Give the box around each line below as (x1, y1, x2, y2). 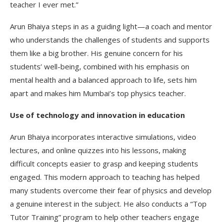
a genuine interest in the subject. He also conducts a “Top (10, 198, 207, 209)
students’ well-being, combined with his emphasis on (10, 61, 189, 71)
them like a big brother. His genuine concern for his (10, 48, 183, 58)
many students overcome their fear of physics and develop (10, 185, 212, 195)
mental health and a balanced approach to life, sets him (10, 74, 197, 85)
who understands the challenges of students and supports (10, 34, 210, 45)
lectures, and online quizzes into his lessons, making (10, 145, 186, 155)
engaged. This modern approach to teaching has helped (10, 171, 200, 182)
